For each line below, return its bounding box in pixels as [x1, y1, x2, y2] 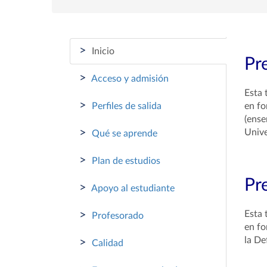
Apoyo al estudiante [89, 184, 175, 193]
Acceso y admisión [89, 74, 169, 83]
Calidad [89, 238, 123, 248]
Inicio [89, 46, 114, 56]
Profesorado [89, 211, 144, 221]
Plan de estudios [89, 156, 160, 166]
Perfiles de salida [89, 101, 162, 111]
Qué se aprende [89, 129, 157, 138]
